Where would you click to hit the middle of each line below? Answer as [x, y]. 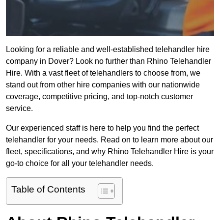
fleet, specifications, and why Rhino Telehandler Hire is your [110, 152]
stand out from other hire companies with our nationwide [103, 85]
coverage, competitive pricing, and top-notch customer [99, 97]
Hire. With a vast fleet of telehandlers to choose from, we [103, 73]
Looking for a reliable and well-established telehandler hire [108, 50]
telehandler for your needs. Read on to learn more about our [110, 140]
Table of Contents [48, 190]
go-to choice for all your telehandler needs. [80, 164]
